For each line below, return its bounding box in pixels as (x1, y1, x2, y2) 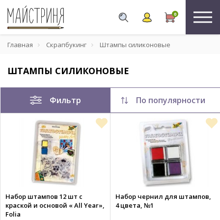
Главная (7, 40, 33, 49)
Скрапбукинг (46, 40, 86, 49)
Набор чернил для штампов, (115, 192, 211, 201)
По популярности (136, 95, 205, 106)
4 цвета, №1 (115, 201, 154, 210)
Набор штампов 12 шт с (5, 192, 82, 201)
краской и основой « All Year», (5, 201, 105, 210)
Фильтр (50, 95, 81, 106)
